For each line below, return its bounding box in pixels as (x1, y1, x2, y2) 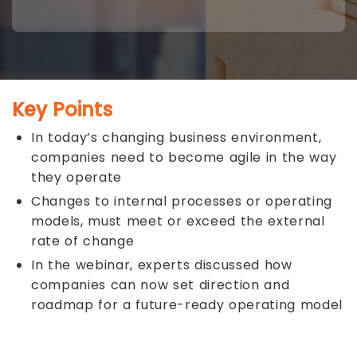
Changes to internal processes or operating (31, 192, 333, 210)
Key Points (12, 96, 112, 123)
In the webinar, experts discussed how (31, 256, 292, 274)
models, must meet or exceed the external (31, 212, 325, 230)
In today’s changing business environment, (31, 128, 322, 147)
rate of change (31, 232, 135, 250)
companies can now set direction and (31, 276, 290, 294)
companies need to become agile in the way (31, 148, 337, 167)
